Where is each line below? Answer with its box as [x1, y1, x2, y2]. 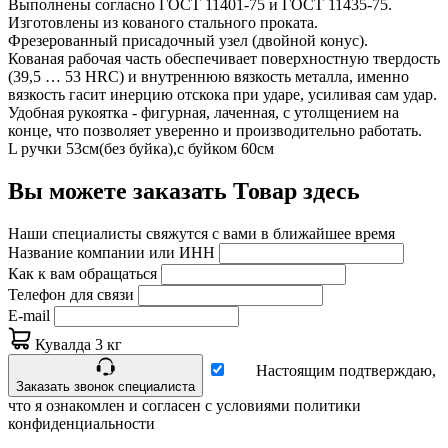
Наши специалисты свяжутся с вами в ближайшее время [8, 224, 395, 242]
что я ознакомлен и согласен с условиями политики [8, 396, 361, 414]
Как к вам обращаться [8, 264, 157, 282]
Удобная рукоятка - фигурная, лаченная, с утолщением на [8, 103, 399, 121]
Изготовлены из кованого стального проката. [8, 13, 318, 31]
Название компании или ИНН [8, 243, 215, 261]
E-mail [8, 306, 50, 324]
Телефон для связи [8, 285, 134, 303]
